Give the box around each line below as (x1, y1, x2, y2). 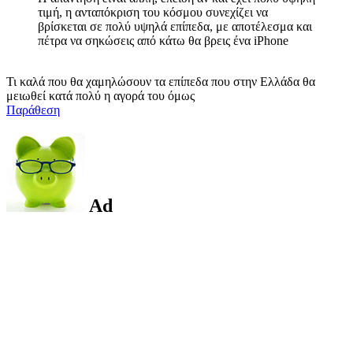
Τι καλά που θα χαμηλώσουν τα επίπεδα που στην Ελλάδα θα (6, 74, 315, 88)
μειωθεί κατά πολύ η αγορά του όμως (6, 88, 195, 102)
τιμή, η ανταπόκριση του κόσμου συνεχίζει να (38, 5, 268, 19)
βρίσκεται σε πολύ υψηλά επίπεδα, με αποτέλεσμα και (38, 19, 312, 33)
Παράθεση (6, 102, 60, 117)
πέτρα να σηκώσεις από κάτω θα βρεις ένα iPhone (38, 33, 288, 47)
